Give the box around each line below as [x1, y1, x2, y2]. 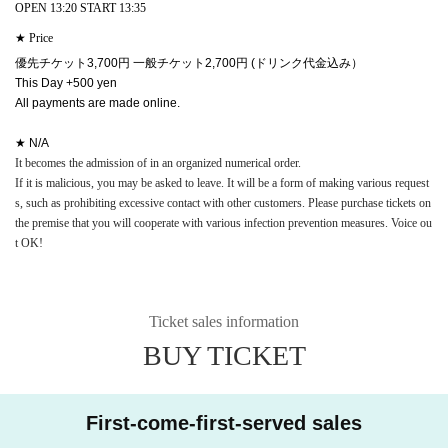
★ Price [15, 30, 53, 45]
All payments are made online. [15, 95, 180, 110]
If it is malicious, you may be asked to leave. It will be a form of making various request [15, 175, 429, 190]
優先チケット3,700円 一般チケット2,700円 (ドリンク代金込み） [15, 55, 363, 70]
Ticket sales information [149, 312, 299, 330]
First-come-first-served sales [86, 411, 362, 434]
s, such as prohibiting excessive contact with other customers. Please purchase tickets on [15, 195, 431, 210]
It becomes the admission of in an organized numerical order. [15, 155, 301, 170]
